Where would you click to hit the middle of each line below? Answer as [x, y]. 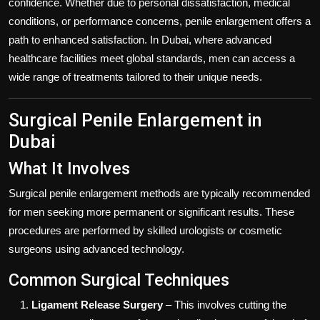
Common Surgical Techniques [119, 280]
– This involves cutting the [225, 304]
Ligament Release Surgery [97, 304]
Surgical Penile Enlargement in [135, 120]
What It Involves [69, 168]
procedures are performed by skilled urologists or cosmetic [145, 230]
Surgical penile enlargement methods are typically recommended [159, 193]
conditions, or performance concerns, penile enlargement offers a [160, 21]
